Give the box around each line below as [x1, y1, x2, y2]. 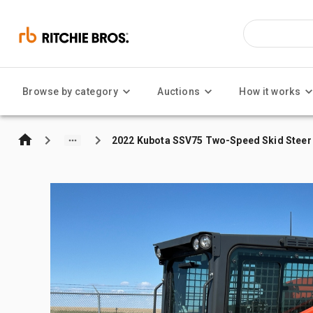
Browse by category [22, 86, 119, 97]
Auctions [157, 86, 201, 97]
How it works [239, 86, 301, 97]
